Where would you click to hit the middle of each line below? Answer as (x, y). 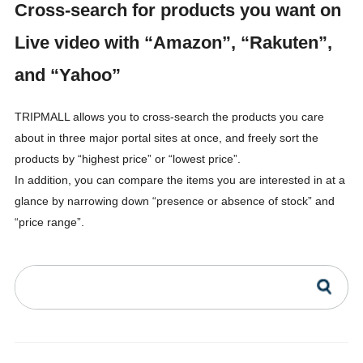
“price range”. (49, 222)
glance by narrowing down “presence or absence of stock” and (174, 201)
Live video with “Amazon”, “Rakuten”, (173, 43)
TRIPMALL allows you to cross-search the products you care (169, 116)
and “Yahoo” (67, 76)
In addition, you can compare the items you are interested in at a (179, 179)
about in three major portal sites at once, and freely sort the (166, 137)
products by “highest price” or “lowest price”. (127, 158)
